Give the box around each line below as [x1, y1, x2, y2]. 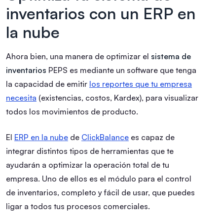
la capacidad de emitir [6, 78, 89, 89]
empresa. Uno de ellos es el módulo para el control [6, 173, 191, 184]
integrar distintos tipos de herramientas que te [6, 146, 174, 156]
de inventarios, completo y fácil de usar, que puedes [6, 187, 195, 197]
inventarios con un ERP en [6, 3, 195, 23]
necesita [6, 92, 37, 103]
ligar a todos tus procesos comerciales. [6, 201, 150, 211]
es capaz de [129, 132, 175, 142]
